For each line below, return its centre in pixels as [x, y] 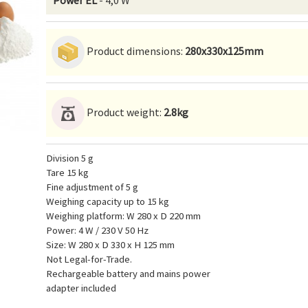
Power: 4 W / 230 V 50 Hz [97, 230]
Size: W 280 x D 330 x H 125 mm [110, 245]
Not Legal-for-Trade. [89, 259]
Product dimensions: [135, 51]
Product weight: [124, 112]
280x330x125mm [224, 51]
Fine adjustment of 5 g [92, 187]
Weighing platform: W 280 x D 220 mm [123, 216]
